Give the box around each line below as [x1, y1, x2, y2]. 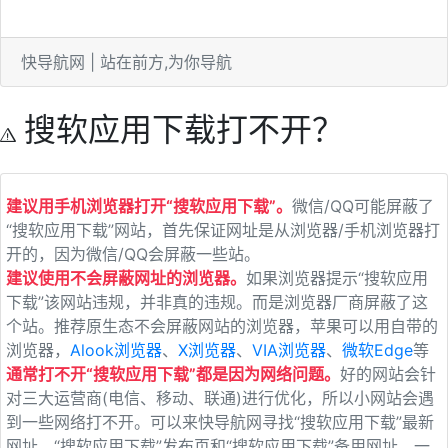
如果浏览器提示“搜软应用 [246, 267, 428, 288]
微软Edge [342, 339, 413, 360]
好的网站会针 [340, 363, 436, 384]
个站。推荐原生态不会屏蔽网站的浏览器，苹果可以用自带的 [6, 315, 438, 336]
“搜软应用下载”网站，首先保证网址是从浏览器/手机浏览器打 [6, 219, 440, 240]
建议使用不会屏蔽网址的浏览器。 [6, 267, 246, 288]
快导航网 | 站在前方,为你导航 [21, 51, 232, 72]
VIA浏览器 [252, 339, 326, 360]
